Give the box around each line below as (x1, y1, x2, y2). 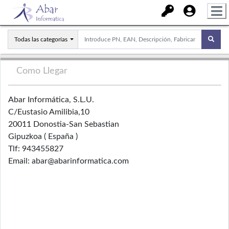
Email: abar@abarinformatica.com (8, 157, 129, 165)
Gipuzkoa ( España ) (8, 132, 78, 141)
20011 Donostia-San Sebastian (8, 120, 119, 128)
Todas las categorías (14, 36, 67, 42)
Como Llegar (16, 66, 67, 76)
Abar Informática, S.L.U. (8, 96, 94, 104)
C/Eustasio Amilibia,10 (8, 108, 89, 116)
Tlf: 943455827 (8, 145, 63, 153)
